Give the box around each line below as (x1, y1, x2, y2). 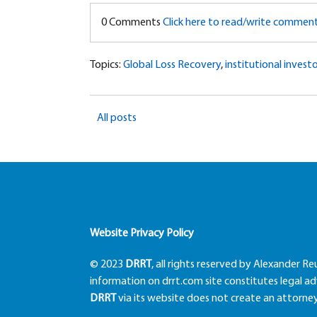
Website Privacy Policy (90, 228, 194, 240)
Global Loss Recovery (123, 59, 221, 71)
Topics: (90, 59, 123, 71)
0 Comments (101, 17, 163, 29)
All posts (97, 113, 137, 125)
